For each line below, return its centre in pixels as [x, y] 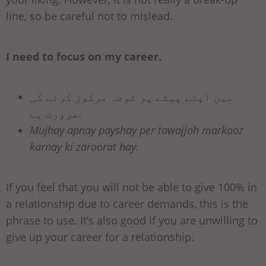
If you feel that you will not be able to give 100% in [132, 187]
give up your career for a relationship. [100, 237]
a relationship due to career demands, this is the [127, 203]
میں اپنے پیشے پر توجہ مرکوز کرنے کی [132, 96]
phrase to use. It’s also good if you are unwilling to [132, 220]
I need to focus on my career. [84, 56]
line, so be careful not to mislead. [89, 16]
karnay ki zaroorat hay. [84, 146]
